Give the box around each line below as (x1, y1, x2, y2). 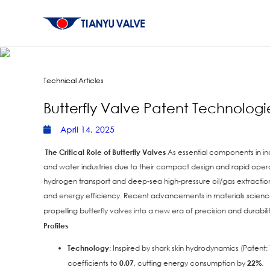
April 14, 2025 (60, 124, 115, 135)
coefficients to (67, 258, 119, 269)
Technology (67, 243, 109, 253)
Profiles (43, 221, 68, 230)
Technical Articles (43, 75, 104, 86)
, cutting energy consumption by (134, 258, 247, 269)
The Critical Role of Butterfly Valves (43, 147, 166, 157)
